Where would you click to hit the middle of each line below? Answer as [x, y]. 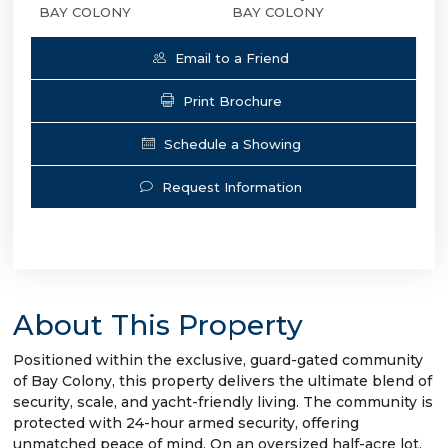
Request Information [232, 186]
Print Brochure [232, 100]
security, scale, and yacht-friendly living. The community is [223, 401]
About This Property [158, 324]
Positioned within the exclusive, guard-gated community [218, 359]
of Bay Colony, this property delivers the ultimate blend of [222, 380]
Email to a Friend [232, 57]
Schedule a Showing [232, 143]
